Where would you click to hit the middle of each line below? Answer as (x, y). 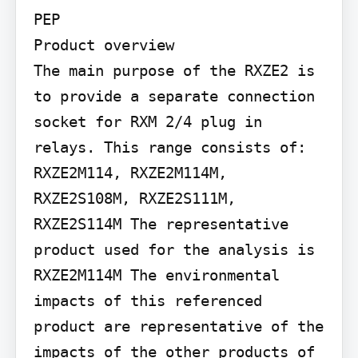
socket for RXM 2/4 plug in (147, 121)
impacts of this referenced (147, 300)
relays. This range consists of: (169, 147)
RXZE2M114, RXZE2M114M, (130, 172)
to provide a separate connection (174, 95)
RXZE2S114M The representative (161, 223)
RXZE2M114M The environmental (156, 274)
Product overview (103, 44)
